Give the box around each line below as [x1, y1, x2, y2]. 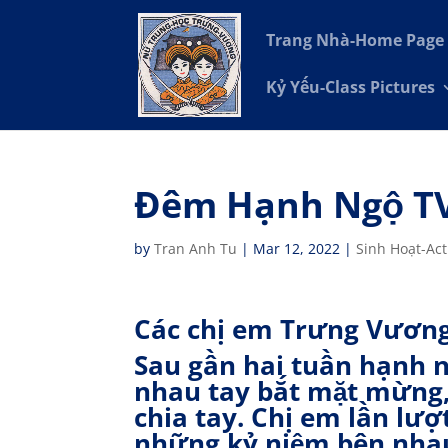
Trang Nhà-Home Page [266, 29, 445, 51]
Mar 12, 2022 [253, 239, 341, 258]
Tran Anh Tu [154, 239, 238, 258]
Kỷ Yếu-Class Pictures [266, 76, 436, 98]
